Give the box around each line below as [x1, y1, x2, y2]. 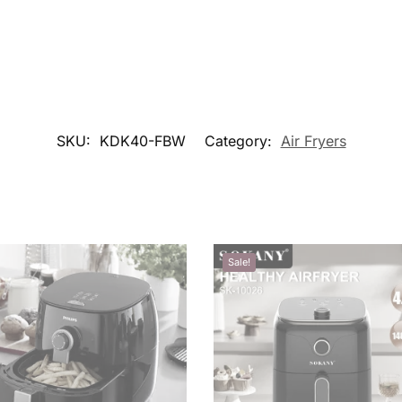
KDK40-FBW [99, 131, 186, 150]
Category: [204, 131, 276, 150]
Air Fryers [280, 131, 346, 150]
